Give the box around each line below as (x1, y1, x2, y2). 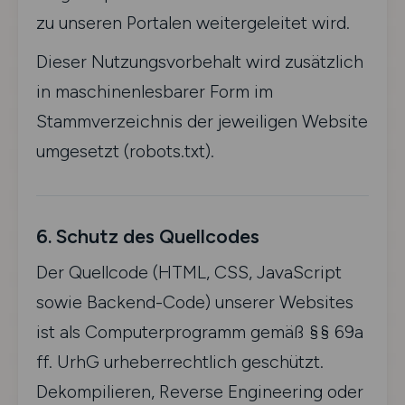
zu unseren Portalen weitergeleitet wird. (36, 12, 350, 33)
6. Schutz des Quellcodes (36, 224, 259, 248)
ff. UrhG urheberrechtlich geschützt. (36, 351, 324, 372)
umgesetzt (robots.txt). (36, 140, 214, 162)
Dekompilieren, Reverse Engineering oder (36, 381, 363, 402)
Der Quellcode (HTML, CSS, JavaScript (36, 261, 342, 283)
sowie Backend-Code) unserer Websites (36, 291, 353, 313)
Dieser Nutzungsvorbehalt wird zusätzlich (36, 51, 363, 72)
